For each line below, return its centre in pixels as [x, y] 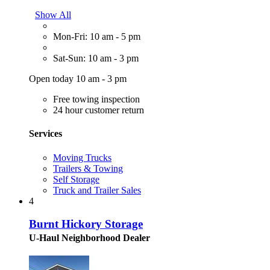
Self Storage [76, 179]
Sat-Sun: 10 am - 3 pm [96, 58]
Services [46, 134]
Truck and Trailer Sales [97, 190]
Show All [53, 15]
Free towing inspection [96, 99]
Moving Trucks [82, 157]
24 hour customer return [99, 110]
